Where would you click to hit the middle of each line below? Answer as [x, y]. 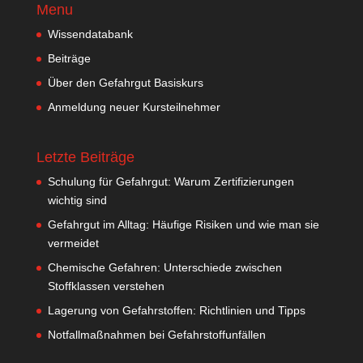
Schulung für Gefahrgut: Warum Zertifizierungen [171, 182]
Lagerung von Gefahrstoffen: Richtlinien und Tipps [176, 311]
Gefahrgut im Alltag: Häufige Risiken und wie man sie [183, 225]
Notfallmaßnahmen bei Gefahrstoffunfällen [156, 335]
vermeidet [73, 243]
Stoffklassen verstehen [106, 286]
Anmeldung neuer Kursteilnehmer [134, 107]
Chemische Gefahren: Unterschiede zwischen [164, 268]
